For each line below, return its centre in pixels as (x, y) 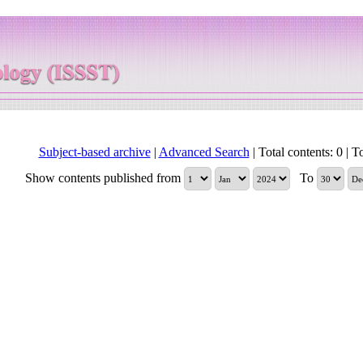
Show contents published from (105, 177)
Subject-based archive (94, 152)
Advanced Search (204, 152)
